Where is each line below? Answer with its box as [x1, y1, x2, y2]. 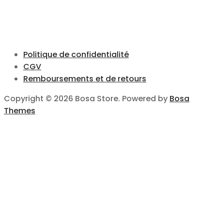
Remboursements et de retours [23, 73, 146, 85]
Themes [4, 105, 35, 117]
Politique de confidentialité [23, 49, 129, 61]
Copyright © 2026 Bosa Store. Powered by [4, 93, 170, 105]
